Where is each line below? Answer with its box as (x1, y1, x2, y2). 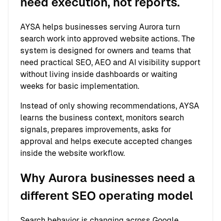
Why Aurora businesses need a (20, 171, 195, 184)
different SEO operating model (20, 188, 193, 202)
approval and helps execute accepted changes (20, 136, 192, 146)
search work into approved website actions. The (20, 34, 195, 43)
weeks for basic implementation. (20, 81, 139, 91)
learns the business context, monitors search (20, 112, 184, 122)
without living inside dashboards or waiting (20, 69, 178, 79)
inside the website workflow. (20, 148, 125, 158)
